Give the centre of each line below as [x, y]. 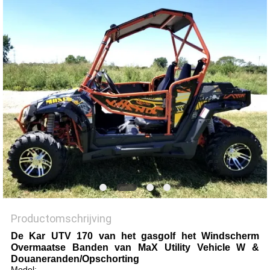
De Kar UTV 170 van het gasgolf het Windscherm [135, 236]
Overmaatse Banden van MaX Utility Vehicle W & [135, 248]
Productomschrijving [61, 219]
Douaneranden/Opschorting [75, 259]
